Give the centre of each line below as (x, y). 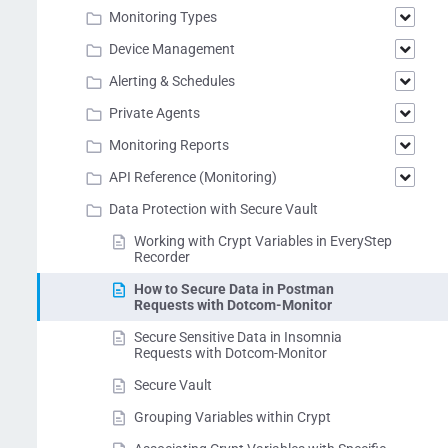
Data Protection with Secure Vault (213, 209)
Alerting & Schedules (172, 81)
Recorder (163, 257)
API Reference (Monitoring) (193, 177)
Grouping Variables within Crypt (232, 417)
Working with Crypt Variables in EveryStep (263, 241)
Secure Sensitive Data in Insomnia (238, 337)
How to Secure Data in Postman (234, 289)
